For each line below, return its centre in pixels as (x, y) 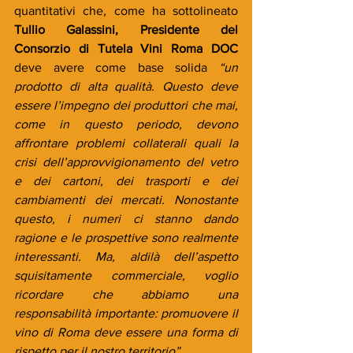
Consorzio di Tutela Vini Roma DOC (126, 48)
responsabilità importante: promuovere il (126, 313)
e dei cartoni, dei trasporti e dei (126, 180)
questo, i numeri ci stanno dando (126, 218)
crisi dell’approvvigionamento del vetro (126, 162)
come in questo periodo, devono (126, 124)
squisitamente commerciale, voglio (126, 275)
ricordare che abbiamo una (126, 294)
